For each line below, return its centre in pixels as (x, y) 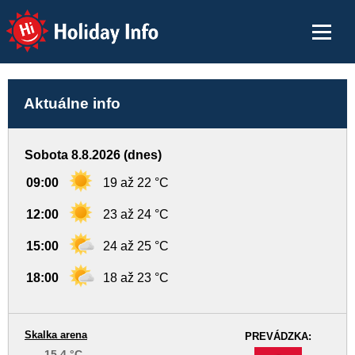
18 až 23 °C (136, 278)
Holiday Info (68, 20)
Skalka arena (56, 335)
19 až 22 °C (136, 183)
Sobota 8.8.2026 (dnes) (93, 155)
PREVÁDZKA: (278, 336)
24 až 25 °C (136, 246)
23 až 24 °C (136, 214)
